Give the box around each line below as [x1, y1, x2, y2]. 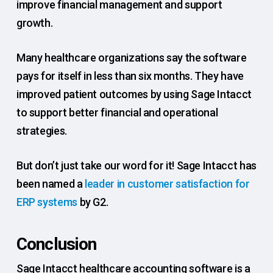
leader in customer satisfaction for [85, 177, 250, 191]
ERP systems [16, 196, 77, 209]
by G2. [77, 196, 108, 209]
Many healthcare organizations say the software [16, 51, 247, 65]
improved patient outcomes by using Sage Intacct [16, 88, 252, 101]
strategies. [16, 124, 67, 138]
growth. [16, 16, 53, 30]
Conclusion [16, 234, 97, 255]
